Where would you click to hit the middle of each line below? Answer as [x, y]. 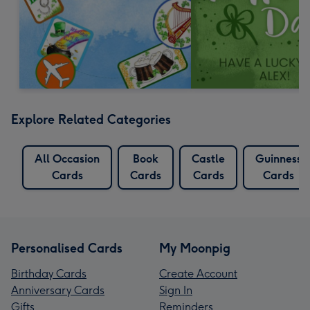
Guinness [279, 158]
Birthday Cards [49, 273]
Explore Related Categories [91, 119]
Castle [208, 158]
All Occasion [67, 158]
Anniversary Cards [58, 290]
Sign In [176, 290]
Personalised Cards [67, 248]
